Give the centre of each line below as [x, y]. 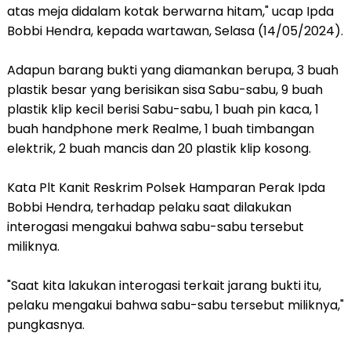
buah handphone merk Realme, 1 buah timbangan [160, 129]
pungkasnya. [45, 325]
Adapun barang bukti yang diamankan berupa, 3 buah [172, 70]
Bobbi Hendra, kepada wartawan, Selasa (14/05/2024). [175, 31]
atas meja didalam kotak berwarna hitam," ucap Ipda [170, 11]
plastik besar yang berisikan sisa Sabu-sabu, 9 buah [165, 90]
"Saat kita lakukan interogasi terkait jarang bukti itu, [164, 286]
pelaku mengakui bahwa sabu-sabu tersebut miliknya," [175, 305]
